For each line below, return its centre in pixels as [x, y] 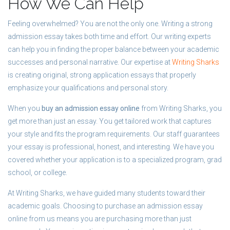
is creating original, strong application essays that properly [102, 75]
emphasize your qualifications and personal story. [88, 88]
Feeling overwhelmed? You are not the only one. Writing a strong [110, 23]
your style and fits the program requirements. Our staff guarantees [114, 134]
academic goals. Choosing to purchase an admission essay [105, 206]
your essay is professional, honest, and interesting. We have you [111, 147]
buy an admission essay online [91, 108]
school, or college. [37, 172]
